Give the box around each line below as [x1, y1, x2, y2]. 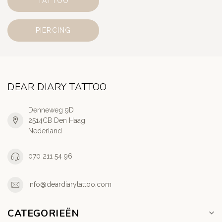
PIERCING [36, 26, 71, 34]
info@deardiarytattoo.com [28, 180, 111, 189]
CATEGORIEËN [7, 206, 79, 220]
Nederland [28, 126, 62, 135]
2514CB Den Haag [28, 116, 85, 124]
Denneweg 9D [28, 106, 74, 114]
